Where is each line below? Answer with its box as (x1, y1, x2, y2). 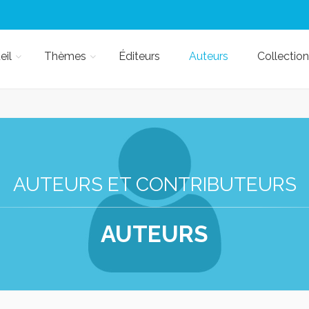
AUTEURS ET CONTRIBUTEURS (12, 173, 297, 196)
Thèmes (43, 50, 86, 63)
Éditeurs (118, 50, 160, 63)
